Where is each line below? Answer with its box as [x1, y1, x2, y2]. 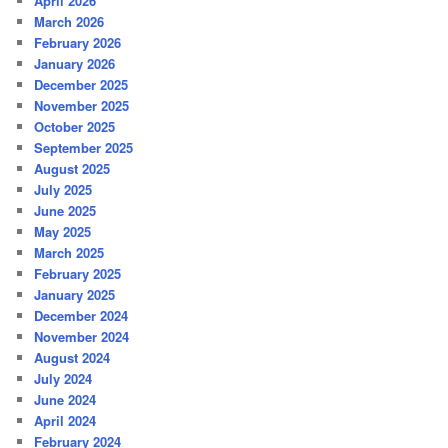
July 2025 [34, 179, 93, 199]
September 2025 [34, 137, 134, 157]
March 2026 [34, 11, 105, 31]
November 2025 [34, 95, 130, 115]
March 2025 [34, 242, 105, 262]
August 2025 [34, 158, 111, 178]
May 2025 [34, 221, 92, 241]
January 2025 [34, 284, 116, 304]
